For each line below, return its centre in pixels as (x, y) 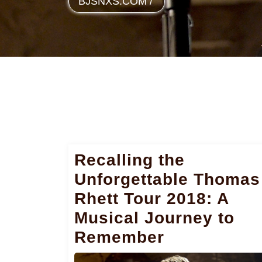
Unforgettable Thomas (167, 179)
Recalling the (130, 160)
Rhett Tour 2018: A (151, 198)
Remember (119, 237)
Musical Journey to (154, 218)
